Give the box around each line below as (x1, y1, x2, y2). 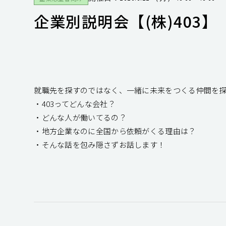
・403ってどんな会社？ (34, 98, 116, 109)
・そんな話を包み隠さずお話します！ (34, 139, 165, 150)
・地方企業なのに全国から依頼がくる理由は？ (34, 126, 196, 136)
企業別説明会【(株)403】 (34, 10, 218, 32)
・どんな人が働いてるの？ (34, 112, 127, 123)
